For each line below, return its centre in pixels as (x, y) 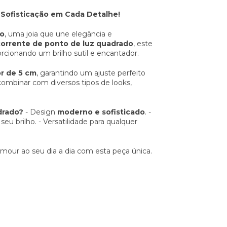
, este (143, 44)
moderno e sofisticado (101, 112)
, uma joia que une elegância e (58, 34)
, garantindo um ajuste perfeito (91, 73)
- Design (40, 112)
